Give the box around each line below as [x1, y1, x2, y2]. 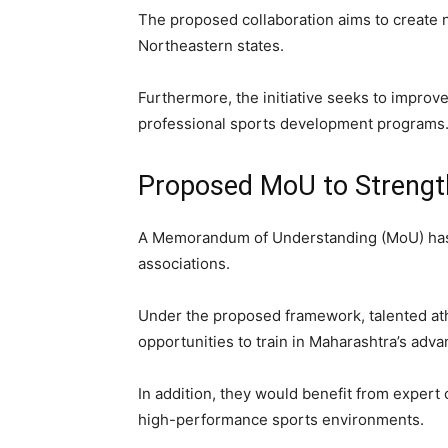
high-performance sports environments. [138, 410, 424, 430]
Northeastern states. [138, 36, 284, 56]
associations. [138, 254, 230, 274]
